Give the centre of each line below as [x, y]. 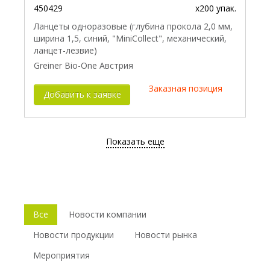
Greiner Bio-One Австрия [83, 66]
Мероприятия [61, 255]
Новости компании [108, 214]
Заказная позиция [186, 89]
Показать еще [135, 142]
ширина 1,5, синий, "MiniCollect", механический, [130, 39]
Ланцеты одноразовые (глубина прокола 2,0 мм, [133, 27]
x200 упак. [216, 8]
